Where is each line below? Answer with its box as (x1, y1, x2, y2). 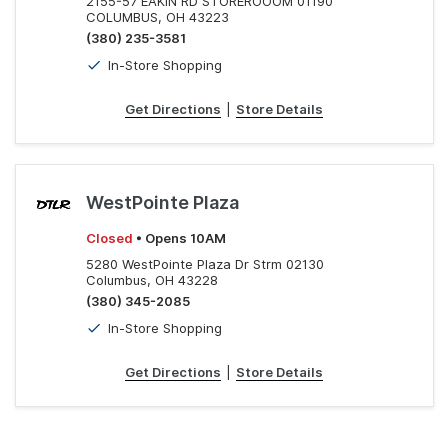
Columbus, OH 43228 (86, 272, 218, 288)
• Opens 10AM (133, 230, 226, 246)
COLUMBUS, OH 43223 (86, 9, 229, 25)
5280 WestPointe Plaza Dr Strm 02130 (86, 256, 324, 272)
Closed (86, 230, 133, 246)
